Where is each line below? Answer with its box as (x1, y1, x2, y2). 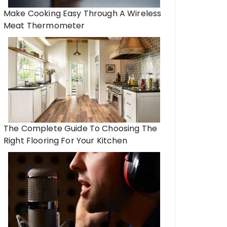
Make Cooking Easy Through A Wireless (4, 8, 162, 19)
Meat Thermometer (4, 20, 85, 31)
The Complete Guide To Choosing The (4, 123, 158, 134)
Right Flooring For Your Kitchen (4, 135, 128, 146)
